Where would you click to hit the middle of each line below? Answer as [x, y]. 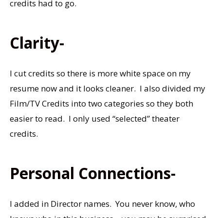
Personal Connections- [93, 173]
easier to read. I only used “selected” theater [95, 118]
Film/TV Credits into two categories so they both [101, 103]
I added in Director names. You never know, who [102, 203]
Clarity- [37, 43]
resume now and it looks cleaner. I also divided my [108, 88]
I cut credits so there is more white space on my [100, 73]
